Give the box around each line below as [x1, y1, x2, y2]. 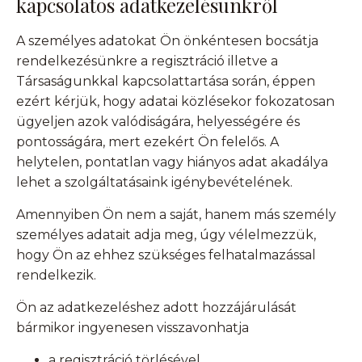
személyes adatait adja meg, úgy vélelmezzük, [16, 227, 316, 243]
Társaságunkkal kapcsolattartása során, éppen [16, 74, 315, 90]
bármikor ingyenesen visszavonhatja [16, 320, 249, 336]
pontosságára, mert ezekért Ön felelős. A [16, 134, 279, 150]
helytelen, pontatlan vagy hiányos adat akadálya [16, 154, 328, 170]
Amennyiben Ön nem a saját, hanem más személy [16, 207, 336, 223]
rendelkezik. [16, 267, 96, 284]
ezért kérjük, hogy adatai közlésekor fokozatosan [16, 94, 335, 110]
